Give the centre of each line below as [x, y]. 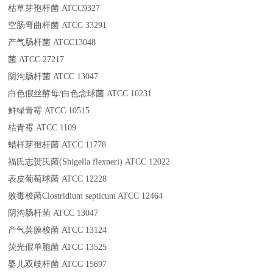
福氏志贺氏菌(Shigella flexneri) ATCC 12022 [89, 162]
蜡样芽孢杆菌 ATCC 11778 [57, 145]
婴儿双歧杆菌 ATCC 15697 [58, 264]
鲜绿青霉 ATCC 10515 [49, 111]
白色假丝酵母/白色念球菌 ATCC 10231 [80, 94]
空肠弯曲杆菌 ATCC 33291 [58, 26]
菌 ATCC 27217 [36, 60]
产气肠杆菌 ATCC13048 [52, 43]
